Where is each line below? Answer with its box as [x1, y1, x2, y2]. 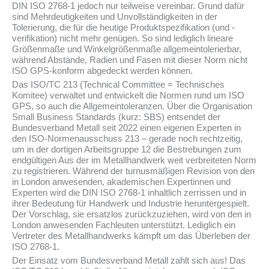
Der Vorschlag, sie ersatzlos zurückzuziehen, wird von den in [12, 209, 251, 219]
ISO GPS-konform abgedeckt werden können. [12, 65, 193, 76]
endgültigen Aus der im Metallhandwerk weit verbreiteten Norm [12, 155, 256, 165]
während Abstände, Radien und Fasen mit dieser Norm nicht [12, 55, 247, 65]
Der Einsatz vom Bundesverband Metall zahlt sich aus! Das [12, 255, 246, 265]
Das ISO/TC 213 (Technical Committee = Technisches [12, 79, 225, 89]
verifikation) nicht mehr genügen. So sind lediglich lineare [12, 33, 233, 43]
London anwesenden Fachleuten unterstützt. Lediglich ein [12, 220, 235, 230]
